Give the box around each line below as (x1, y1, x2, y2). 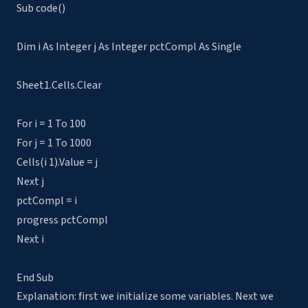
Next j (16, 174, 44, 190)
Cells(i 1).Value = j (16, 155, 98, 170)
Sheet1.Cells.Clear (16, 78, 102, 93)
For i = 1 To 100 (16, 116, 86, 132)
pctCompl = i (16, 193, 77, 209)
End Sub (16, 270, 54, 286)
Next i (16, 232, 44, 247)
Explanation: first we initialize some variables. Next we (16, 289, 274, 305)
